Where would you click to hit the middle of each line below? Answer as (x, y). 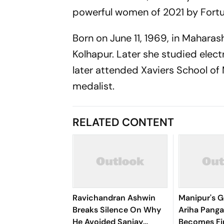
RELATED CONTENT (123, 122)
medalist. (94, 86)
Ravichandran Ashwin (114, 198)
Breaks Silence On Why (117, 210)
